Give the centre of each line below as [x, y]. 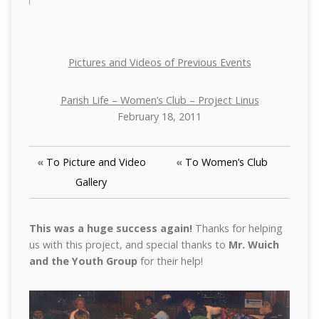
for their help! [171, 261]
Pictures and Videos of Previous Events [159, 62]
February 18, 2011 [159, 116]
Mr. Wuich [253, 245]
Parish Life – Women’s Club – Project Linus [159, 100]
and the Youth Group [84, 261]
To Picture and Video [96, 162]
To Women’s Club [226, 162]
